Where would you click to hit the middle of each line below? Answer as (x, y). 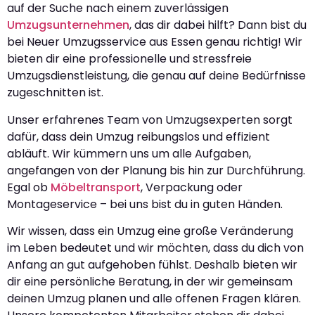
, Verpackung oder (192, 187)
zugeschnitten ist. (55, 93)
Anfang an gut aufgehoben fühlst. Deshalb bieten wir (152, 265)
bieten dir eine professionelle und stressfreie (129, 59)
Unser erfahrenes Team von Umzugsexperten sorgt (150, 120)
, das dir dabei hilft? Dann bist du (218, 25)
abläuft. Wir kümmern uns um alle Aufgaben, (129, 153)
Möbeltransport (96, 187)
